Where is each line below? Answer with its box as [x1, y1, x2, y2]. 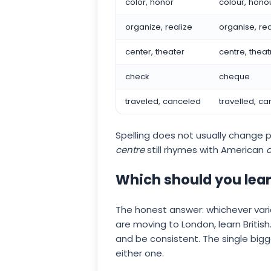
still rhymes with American [145, 143, 266, 156]
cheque [219, 71, 250, 83]
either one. [116, 246, 164, 260]
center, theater [125, 46, 184, 58]
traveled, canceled [125, 96, 201, 108]
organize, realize [125, 21, 192, 33]
